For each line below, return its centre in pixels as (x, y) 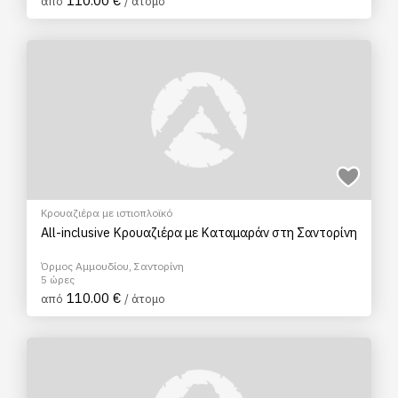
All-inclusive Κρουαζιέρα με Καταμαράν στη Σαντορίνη (199, 232)
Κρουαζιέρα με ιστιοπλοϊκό (107, 213)
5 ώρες (58, 279)
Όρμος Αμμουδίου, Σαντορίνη (112, 266)
